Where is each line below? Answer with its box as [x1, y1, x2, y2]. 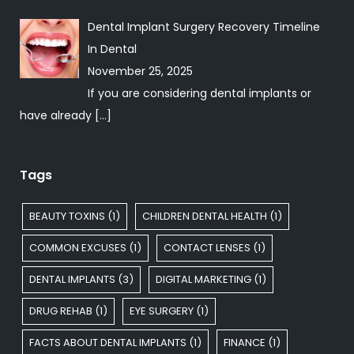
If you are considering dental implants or [87, 85, 311, 101]
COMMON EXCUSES [29, 239, 126, 255]
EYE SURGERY [130, 303, 194, 318]
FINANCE [224, 334, 265, 350]
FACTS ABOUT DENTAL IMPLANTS [29, 334, 186, 350]
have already [20, 107, 95, 123]
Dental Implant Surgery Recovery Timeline [87, 18, 320, 35]
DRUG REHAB [29, 303, 92, 318]
